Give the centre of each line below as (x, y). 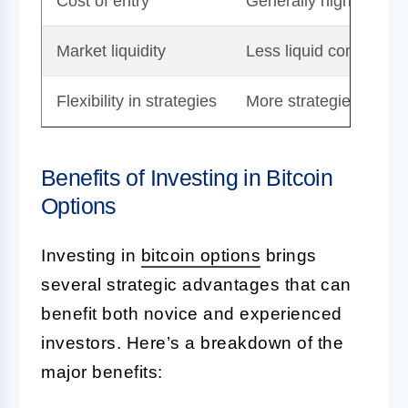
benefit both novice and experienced (192, 313)
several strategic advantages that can (196, 284)
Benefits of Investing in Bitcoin (187, 177)
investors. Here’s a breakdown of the (192, 342)
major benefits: (102, 372)
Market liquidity (111, 51)
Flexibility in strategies (137, 101)
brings (289, 255)
